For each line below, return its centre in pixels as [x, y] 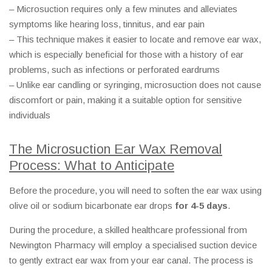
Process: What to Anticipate [92, 166]
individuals [30, 115]
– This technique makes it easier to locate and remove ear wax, [135, 39]
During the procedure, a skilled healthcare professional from [128, 230]
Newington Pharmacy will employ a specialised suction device [133, 245]
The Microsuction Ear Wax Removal [116, 149]
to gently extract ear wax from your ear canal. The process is [131, 260]
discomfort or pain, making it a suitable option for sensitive [125, 100]
